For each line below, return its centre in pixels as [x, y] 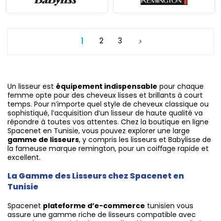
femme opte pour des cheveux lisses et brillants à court [105, 95]
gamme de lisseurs [43, 140]
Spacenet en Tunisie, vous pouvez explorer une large [99, 131]
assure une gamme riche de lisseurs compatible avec [102, 215]
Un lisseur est [32, 87]
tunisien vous [169, 206]
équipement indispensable [107, 87]
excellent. [24, 158]
